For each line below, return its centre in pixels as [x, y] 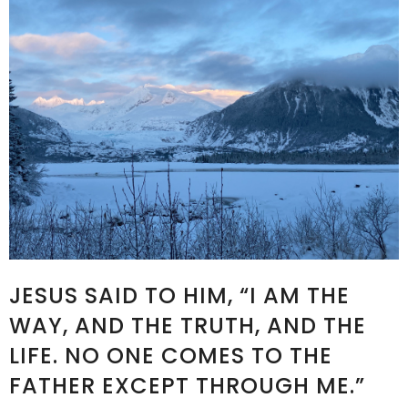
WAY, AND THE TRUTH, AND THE [188, 326]
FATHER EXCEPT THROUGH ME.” [187, 386]
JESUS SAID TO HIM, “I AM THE [179, 296]
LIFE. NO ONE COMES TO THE [171, 356]
